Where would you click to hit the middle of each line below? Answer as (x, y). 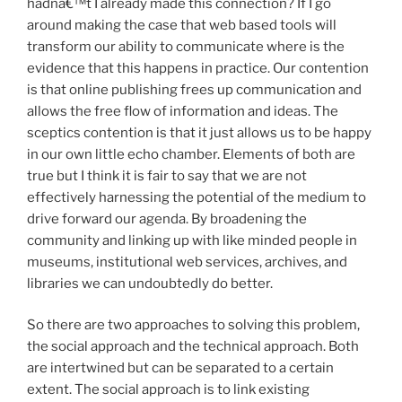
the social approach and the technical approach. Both (193, 347)
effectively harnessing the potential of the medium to (197, 197)
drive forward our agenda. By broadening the (167, 218)
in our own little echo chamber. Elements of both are (191, 154)
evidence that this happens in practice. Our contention (198, 68)
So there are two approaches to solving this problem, (193, 325)
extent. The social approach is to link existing (168, 390)
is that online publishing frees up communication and (194, 89)
